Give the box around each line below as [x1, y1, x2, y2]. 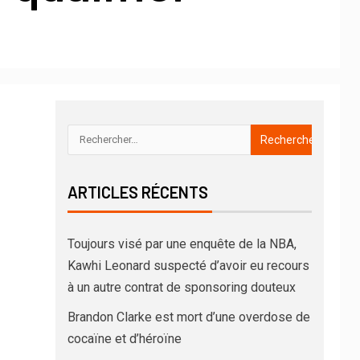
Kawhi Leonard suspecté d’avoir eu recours [67, 257, 309, 273]
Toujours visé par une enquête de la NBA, [67, 235, 297, 252]
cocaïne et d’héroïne [67, 330, 182, 346]
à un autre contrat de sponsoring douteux [67, 279, 296, 295]
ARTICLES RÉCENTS [67, 182, 208, 202]
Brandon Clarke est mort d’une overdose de [67, 309, 310, 325]
